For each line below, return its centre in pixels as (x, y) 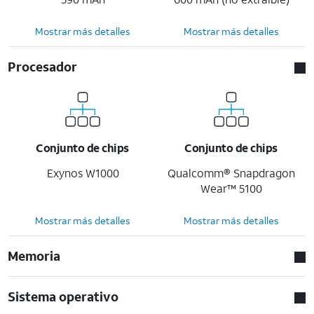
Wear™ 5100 (231, 188)
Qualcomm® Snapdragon (231, 172)
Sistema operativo (63, 296)
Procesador (43, 66)
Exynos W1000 (83, 172)
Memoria (34, 255)
